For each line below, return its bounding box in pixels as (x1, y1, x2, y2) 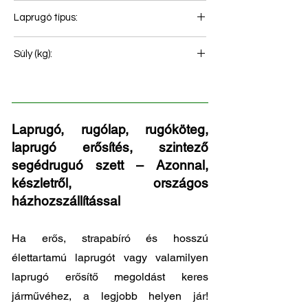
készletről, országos (12, 175, 208, 191)
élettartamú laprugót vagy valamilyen (12, 251, 208, 265)
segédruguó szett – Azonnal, (12, 157, 208, 173)
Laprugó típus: (14, 12, 78, 23)
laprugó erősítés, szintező (12, 140, 208, 155)
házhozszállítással (12, 193, 120, 209)
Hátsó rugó (14, 38, 64, 49)
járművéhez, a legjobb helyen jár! (12, 289, 208, 303)
